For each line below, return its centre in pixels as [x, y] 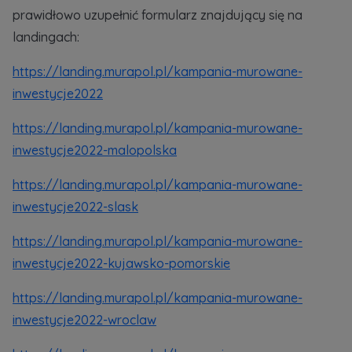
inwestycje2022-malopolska [95, 150]
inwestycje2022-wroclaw [84, 320]
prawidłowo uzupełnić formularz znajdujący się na [158, 15]
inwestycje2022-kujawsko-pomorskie [121, 263]
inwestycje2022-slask [75, 207]
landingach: [48, 37]
